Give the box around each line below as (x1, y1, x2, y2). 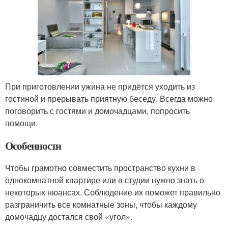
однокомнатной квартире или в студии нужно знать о (5, 174, 204, 186)
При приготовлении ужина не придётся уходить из (5, 80, 195, 92)
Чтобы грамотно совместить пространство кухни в (5, 161, 195, 174)
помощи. (5, 117, 38, 129)
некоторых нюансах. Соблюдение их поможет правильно (5, 186, 220, 198)
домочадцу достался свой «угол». (5, 210, 132, 222)
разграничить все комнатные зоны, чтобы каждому (5, 198, 197, 210)
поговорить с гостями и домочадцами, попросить (5, 104, 190, 117)
